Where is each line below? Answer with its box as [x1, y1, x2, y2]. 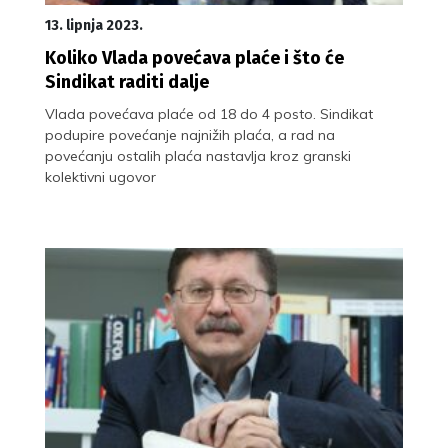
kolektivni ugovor [45, 167, 156, 186]
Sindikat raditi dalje [45, 70, 209, 93]
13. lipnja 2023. [45, 16, 143, 34]
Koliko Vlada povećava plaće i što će [45, 46, 344, 69]
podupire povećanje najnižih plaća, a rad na [45, 125, 335, 144]
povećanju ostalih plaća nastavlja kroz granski [45, 146, 351, 165]
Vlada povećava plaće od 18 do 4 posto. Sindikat [45, 104, 373, 123]
